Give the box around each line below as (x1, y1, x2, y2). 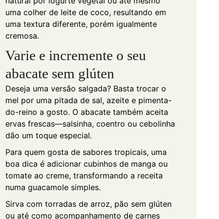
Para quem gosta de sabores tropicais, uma (5, 147, 167, 157)
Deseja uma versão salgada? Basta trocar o (5, 83, 166, 93)
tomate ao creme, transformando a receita (5, 170, 163, 180)
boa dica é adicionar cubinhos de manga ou (5, 158, 168, 169)
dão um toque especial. (5, 130, 92, 140)
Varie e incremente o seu (5, 47, 146, 63)
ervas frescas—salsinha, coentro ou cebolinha (5, 118, 175, 129)
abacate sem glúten (5, 65, 114, 81)
